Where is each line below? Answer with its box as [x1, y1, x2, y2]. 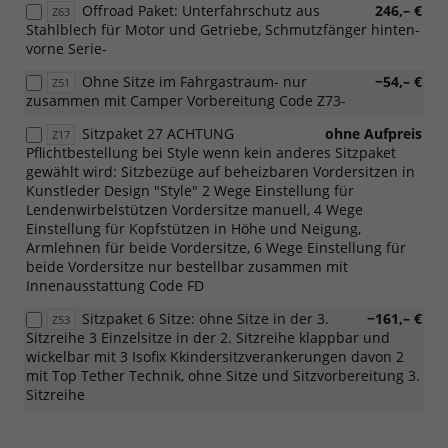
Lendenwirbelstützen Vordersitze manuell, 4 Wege [26, 199, 363, 219]
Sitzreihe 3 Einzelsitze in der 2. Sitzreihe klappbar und [26, 327, 390, 347]
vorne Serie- [26, 38, 107, 58]
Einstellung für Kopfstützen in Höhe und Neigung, [26, 218, 361, 238]
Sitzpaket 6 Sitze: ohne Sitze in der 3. [82, 308, 329, 328]
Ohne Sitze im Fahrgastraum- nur [82, 71, 307, 91]
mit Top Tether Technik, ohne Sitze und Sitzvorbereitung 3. [26, 365, 420, 385]
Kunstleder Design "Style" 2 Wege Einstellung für [26, 180, 354, 200]
